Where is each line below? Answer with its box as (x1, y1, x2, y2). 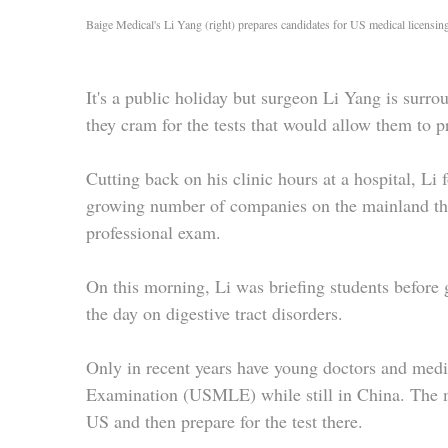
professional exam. (86, 219, 221, 244)
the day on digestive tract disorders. (86, 300, 343, 325)
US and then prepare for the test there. (86, 408, 363, 433)
